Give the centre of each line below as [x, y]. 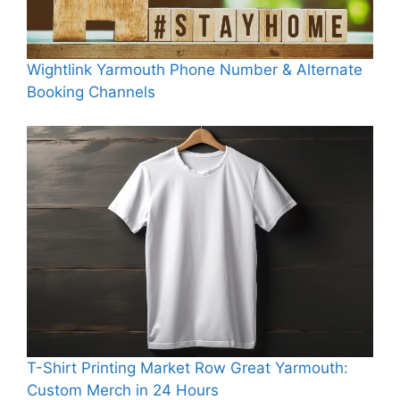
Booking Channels [91, 92]
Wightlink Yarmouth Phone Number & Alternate [195, 69]
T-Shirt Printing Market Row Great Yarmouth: [187, 367]
